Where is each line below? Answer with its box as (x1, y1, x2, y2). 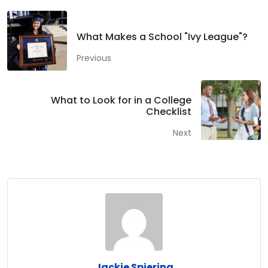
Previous (77, 51, 111, 64)
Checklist (146, 105, 191, 119)
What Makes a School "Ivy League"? (77, 29, 248, 44)
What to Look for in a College (51, 93, 191, 108)
